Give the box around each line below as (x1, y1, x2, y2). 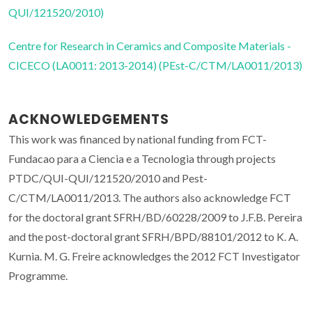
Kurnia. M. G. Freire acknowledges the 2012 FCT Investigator (8, 249, 300, 263)
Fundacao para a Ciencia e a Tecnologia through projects (8, 152, 276, 166)
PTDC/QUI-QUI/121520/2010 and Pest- (8, 171, 208, 185)
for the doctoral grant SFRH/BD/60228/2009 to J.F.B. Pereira (8, 210, 302, 224)
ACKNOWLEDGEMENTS (8, 110, 169, 130)
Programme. (8, 269, 68, 283)
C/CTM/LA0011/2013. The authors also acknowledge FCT (8, 191, 291, 205)
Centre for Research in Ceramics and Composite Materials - (8, 39, 291, 53)
